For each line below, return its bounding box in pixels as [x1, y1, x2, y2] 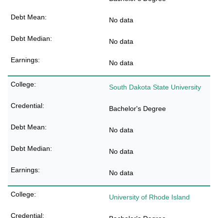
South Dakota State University [109, 83, 201, 91]
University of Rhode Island [109, 193, 190, 201]
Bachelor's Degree [109, 105, 166, 112]
